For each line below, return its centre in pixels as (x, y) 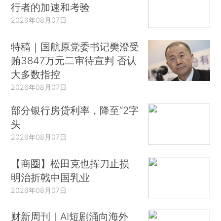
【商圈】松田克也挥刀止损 (70, 163)
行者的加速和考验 (51, 7)
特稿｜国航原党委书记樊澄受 (75, 46)
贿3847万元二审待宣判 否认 (74, 60)
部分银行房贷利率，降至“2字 (75, 110)
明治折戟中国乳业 (51, 177)
